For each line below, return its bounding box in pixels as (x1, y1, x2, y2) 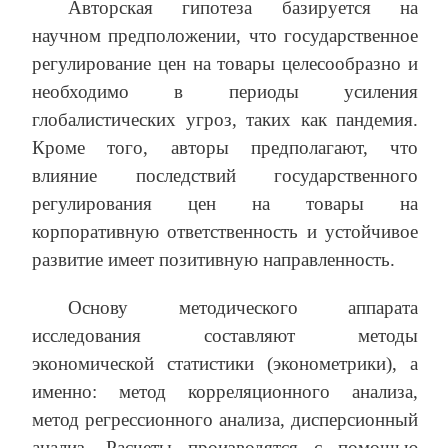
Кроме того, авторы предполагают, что (32, 137, 418, 159)
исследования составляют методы (32, 325, 418, 347)
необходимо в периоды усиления (32, 81, 418, 103)
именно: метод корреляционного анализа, (32, 381, 418, 403)
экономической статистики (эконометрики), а (32, 353, 418, 375)
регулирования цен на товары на (32, 193, 418, 215)
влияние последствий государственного (32, 165, 418, 187)
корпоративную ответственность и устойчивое (32, 221, 418, 243)
